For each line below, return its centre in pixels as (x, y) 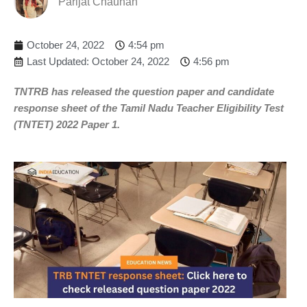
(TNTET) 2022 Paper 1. (67, 124)
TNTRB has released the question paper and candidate (144, 91)
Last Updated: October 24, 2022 (98, 61)
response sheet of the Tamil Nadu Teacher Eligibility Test (149, 108)
